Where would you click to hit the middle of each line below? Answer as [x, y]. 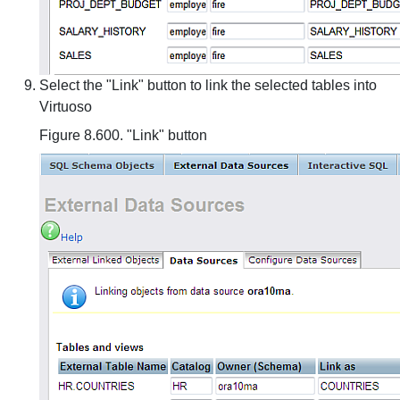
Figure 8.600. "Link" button [123, 135]
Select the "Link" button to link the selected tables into [208, 85]
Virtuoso [66, 107]
